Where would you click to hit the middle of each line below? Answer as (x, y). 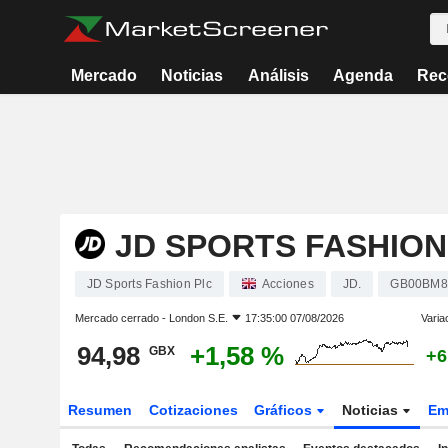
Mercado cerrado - (121, 318)
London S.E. (198, 318)
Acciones (287, 284)
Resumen (99, 410)
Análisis (278, 75)
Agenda (362, 75)
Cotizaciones (193, 410)
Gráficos (285, 410)
